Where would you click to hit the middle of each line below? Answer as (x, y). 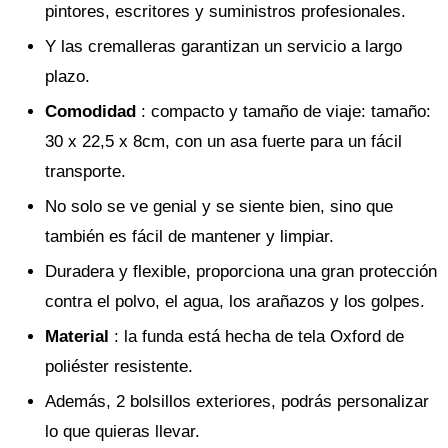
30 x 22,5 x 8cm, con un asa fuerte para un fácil (223, 142)
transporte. (85, 172)
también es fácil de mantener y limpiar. (189, 237)
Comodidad (93, 112)
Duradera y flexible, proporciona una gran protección (241, 272)
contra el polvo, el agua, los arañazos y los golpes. (235, 302)
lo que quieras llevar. (122, 432)
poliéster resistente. (119, 367)
